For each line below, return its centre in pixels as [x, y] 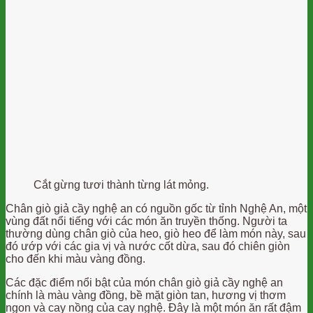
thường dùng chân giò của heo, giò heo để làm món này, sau [156, 233]
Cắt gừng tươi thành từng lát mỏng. [121, 184]
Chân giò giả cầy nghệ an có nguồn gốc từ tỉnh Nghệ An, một [156, 208]
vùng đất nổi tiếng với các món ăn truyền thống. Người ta [146, 221]
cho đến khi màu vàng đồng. [75, 259]
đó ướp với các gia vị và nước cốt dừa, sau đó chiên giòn [148, 246]
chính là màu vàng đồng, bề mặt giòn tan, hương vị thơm [146, 295]
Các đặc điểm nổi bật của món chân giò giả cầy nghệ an [144, 282]
